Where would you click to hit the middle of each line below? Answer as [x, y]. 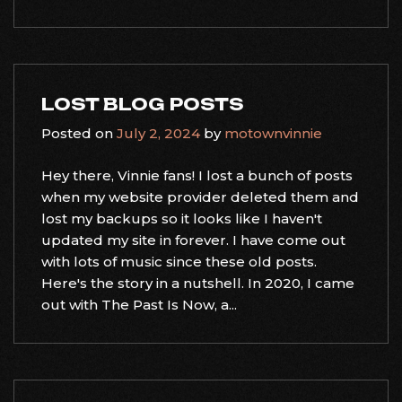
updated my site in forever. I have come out [193, 240]
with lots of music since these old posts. [179, 261]
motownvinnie [273, 133]
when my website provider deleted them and [200, 197]
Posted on [79, 133]
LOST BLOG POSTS [143, 104]
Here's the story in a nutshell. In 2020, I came [198, 283]
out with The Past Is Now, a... [139, 304]
